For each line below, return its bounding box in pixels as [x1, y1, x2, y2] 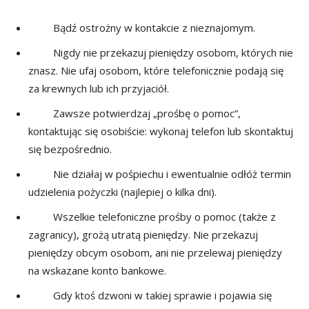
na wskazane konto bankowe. [28, 263, 166, 277]
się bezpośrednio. [28, 141, 112, 156]
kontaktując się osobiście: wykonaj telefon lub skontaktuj [28, 123, 293, 138]
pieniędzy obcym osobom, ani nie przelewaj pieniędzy [28, 245, 282, 259]
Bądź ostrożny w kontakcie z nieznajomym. [28, 20, 255, 34]
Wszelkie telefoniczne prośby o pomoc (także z [28, 209, 276, 223]
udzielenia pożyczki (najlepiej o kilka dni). [28, 184, 217, 199]
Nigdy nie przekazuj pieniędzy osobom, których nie [28, 45, 293, 59]
